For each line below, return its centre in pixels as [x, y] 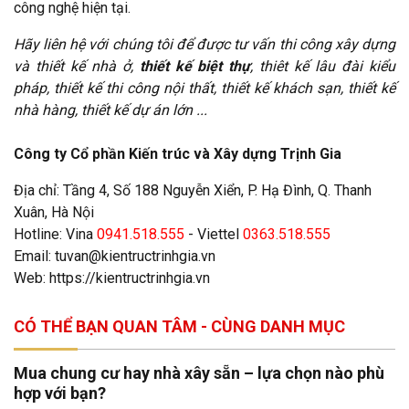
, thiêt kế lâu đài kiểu [323, 67]
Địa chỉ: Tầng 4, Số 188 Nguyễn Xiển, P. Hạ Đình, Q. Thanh [193, 191]
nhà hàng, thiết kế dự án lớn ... [110, 110]
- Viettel [214, 235]
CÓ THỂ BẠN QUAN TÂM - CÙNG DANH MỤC [179, 327]
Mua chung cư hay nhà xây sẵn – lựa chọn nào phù [199, 373]
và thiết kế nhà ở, [77, 67]
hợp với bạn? [60, 393]
